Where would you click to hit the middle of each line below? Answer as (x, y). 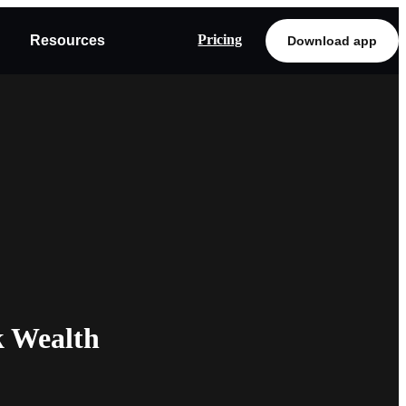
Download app (332, 41)
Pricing (220, 39)
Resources (67, 40)
